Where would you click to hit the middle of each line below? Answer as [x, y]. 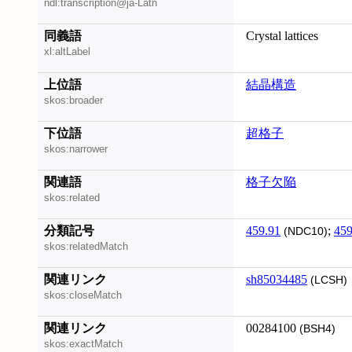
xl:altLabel [67, 52]
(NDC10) [304, 231]
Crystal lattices [282, 36]
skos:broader [73, 101]
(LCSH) [327, 280]
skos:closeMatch [83, 295]
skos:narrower [76, 149]
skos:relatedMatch [86, 247]
